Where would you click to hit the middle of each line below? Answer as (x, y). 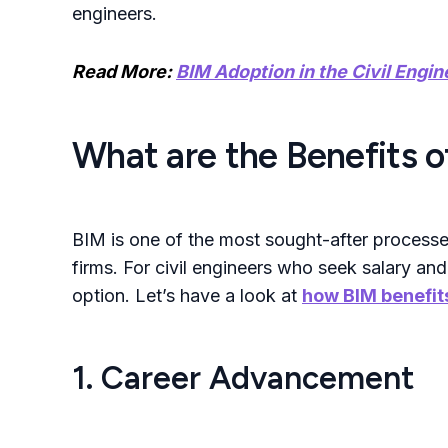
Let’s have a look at (218, 295)
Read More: (124, 71)
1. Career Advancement (243, 378)
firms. (95, 267)
